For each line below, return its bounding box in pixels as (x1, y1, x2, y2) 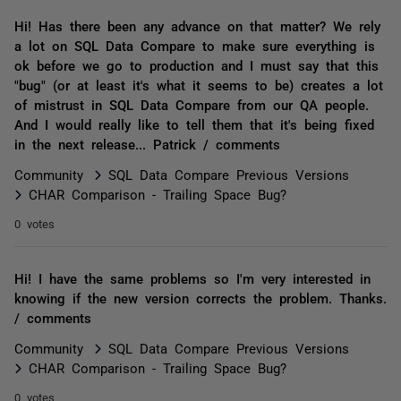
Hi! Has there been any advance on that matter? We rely (14, 19, 380, 32)
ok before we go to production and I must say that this (14, 58, 379, 72)
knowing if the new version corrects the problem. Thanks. (14, 291, 387, 304)
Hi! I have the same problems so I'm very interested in (14, 271, 371, 285)
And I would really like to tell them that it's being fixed (14, 117, 374, 131)
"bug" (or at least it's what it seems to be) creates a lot (14, 78, 383, 91)
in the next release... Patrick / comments (14, 137, 280, 150)
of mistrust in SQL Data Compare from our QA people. (14, 98, 369, 111)
